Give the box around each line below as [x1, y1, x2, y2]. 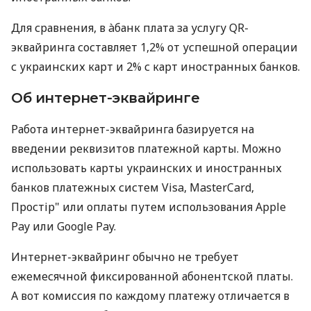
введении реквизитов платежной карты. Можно [11, 140, 281, 156]
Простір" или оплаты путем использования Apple [11, 199, 286, 215]
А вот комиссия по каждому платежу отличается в [11, 287, 289, 303]
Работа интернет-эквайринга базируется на [11, 121, 254, 137]
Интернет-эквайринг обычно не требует [11, 249, 239, 264]
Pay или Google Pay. [11, 218, 116, 234]
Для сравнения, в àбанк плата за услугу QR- [11, 19, 249, 35]
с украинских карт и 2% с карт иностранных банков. [11, 58, 300, 74]
